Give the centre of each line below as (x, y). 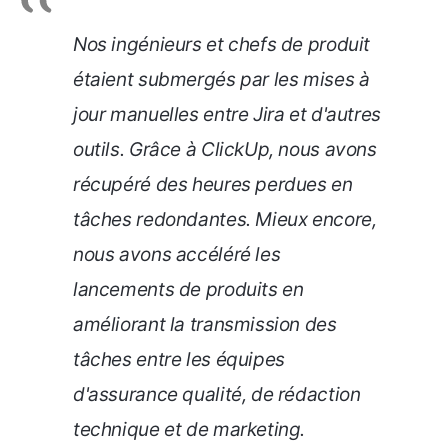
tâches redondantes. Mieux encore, (225, 219)
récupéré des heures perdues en (213, 184)
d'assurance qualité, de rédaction (217, 394)
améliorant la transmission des (205, 324)
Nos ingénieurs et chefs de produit (222, 44)
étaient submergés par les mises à (221, 79)
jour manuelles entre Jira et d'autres (227, 114)
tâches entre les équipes (179, 359)
